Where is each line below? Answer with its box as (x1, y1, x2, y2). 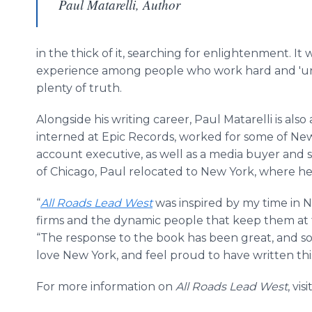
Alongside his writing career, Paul (36, 113, 224, 126)
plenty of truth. (36, 81, 125, 95)
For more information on (36, 280, 175, 293)
